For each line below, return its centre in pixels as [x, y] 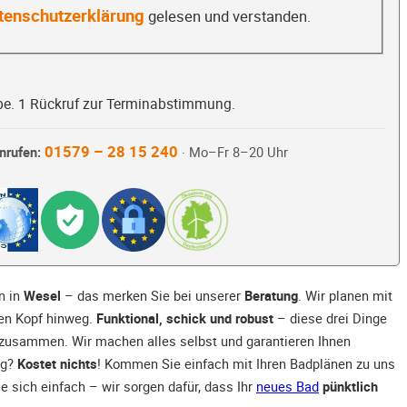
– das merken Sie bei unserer [153, 296]
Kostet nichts [57, 364]
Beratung [271, 296]
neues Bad [288, 387]
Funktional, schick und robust [185, 318]
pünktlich [350, 387]
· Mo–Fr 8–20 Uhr [233, 153]
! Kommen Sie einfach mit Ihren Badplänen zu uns [246, 364]
